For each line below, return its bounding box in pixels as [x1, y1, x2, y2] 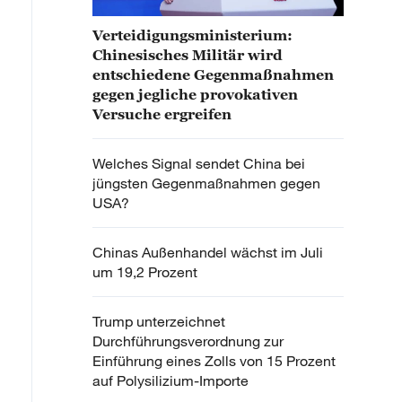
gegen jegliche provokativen [92, 86, 298, 103]
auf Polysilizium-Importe [92, 371, 249, 390]
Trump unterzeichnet [92, 312, 225, 331]
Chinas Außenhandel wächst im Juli [92, 243, 323, 262]
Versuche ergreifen [92, 106, 232, 123]
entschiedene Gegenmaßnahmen [92, 66, 334, 83]
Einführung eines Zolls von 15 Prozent [92, 352, 336, 371]
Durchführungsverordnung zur [92, 332, 284, 351]
